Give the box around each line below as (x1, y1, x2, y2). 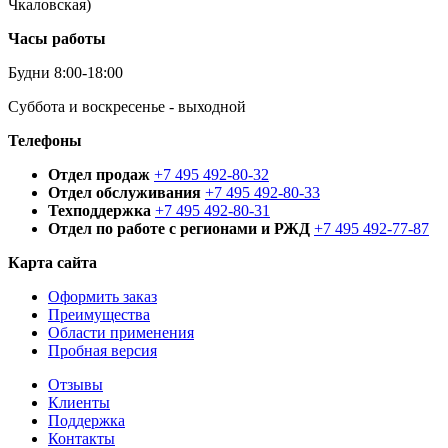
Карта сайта (8, 253, 97, 271)
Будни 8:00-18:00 (8, 63, 123, 81)
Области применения (48, 323, 194, 341)
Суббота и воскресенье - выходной (8, 97, 246, 115)
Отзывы (48, 375, 103, 393)
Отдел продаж (48, 165, 150, 183)
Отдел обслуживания (48, 183, 201, 201)
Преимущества (48, 305, 150, 323)
